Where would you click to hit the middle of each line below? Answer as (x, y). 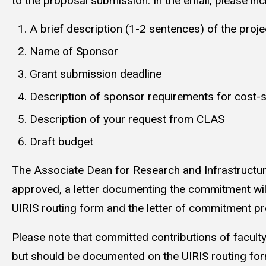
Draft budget (61, 142)
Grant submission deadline (96, 74)
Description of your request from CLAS (127, 119)
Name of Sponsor (74, 52)
